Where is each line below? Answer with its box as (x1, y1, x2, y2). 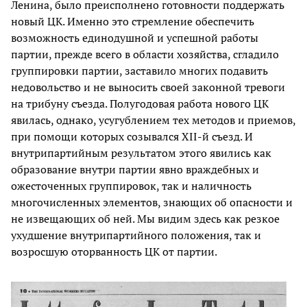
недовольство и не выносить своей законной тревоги (11, 79, 285, 95)
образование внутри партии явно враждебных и (11, 161, 259, 177)
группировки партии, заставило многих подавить (11, 62, 268, 78)
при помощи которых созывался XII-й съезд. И (11, 128, 253, 144)
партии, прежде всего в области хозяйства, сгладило (11, 46, 279, 62)
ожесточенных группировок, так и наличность (11, 177, 251, 193)
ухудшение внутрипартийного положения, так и (11, 227, 261, 243)
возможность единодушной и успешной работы (11, 29, 258, 45)
